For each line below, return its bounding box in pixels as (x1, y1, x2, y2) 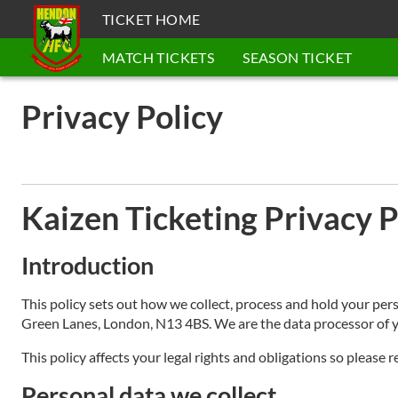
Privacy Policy (21, 97, 223, 136)
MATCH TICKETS (102, 48, 215, 66)
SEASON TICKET (243, 48, 353, 66)
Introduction (21, 251, 154, 280)
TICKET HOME (102, 10, 201, 28)
